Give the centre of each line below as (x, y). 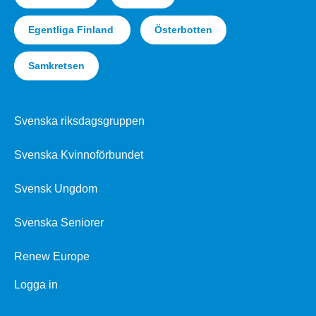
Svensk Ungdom (56, 188)
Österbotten (183, 29)
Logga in (36, 284)
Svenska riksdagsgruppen (79, 121)
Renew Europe (52, 256)
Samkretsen (56, 65)
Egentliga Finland (72, 29)
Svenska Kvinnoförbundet (79, 154)
